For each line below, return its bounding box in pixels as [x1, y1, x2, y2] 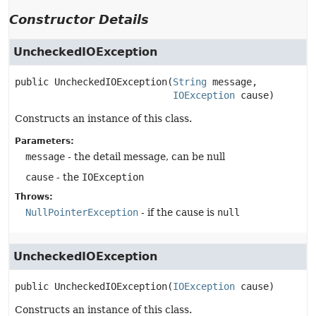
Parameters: [15, 136, 74, 146]
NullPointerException [25, 207, 138, 218]
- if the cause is [138, 207, 217, 218]
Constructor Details [9, 12, 149, 27]
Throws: [15, 192, 53, 202]
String [173, 76, 207, 87]
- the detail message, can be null [65, 151, 225, 162]
